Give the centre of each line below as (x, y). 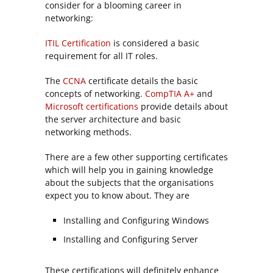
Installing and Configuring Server (131, 239)
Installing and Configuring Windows (136, 220)
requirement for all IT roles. (101, 55)
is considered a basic (156, 43)
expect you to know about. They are (117, 195)
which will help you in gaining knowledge (129, 169)
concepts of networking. (95, 93)
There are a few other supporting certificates (136, 157)
